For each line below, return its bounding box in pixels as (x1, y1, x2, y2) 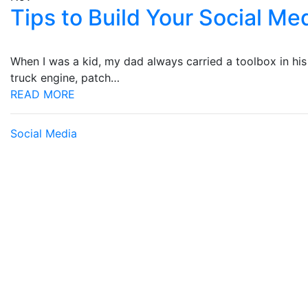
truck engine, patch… (10, 71, 120, 85)
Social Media (10, 126, 77, 140)
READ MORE (10, 87, 75, 101)
